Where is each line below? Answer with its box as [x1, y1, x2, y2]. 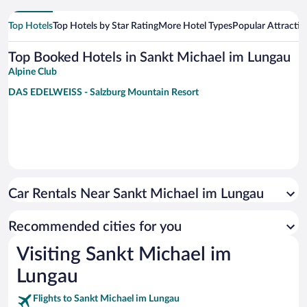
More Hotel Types [158, 21, 232, 32]
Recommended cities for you [8, 220, 182, 234]
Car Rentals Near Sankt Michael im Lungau [8, 187, 264, 201]
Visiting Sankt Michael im [16, 245, 231, 265]
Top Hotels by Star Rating [53, 21, 158, 32]
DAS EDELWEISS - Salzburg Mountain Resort [8, 88, 199, 98]
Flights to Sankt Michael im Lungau [33, 294, 180, 304]
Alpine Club [8, 67, 57, 77]
